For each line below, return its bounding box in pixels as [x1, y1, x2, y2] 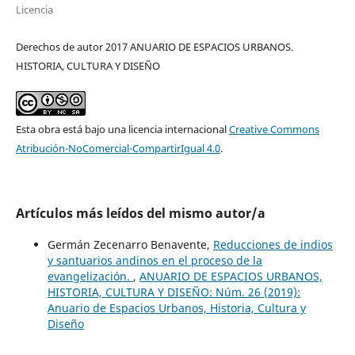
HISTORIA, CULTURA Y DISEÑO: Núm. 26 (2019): [47, 284, 300, 300]
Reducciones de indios [212, 236, 333, 252]
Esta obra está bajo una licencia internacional [15, 121, 229, 136]
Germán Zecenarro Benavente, [47, 236, 213, 252]
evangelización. [47, 268, 133, 284]
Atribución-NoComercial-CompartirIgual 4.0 [15, 140, 220, 155]
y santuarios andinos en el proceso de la [47, 252, 262, 268]
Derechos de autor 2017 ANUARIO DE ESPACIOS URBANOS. [15, 39, 293, 54]
